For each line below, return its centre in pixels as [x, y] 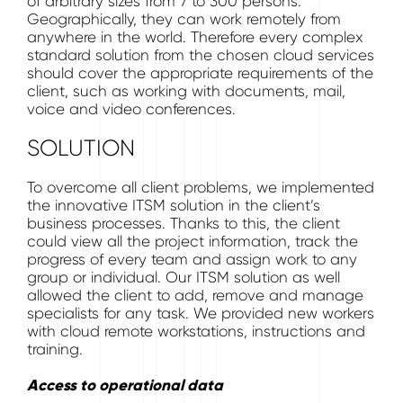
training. [55, 349]
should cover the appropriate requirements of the [200, 73]
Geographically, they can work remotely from [184, 19]
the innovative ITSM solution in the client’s [174, 205]
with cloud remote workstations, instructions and [196, 331]
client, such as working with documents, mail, [186, 91]
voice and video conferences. [131, 109]
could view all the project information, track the [193, 241]
